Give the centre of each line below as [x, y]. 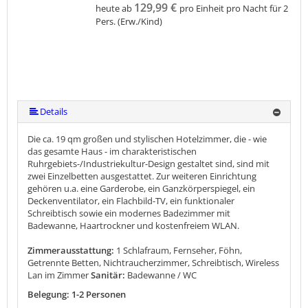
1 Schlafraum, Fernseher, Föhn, [179, 251]
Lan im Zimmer [58, 275]
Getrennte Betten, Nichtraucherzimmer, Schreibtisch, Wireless [153, 263]
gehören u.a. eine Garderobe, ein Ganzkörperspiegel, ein [141, 189]
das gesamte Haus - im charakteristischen [112, 152]
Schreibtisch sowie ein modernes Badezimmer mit [129, 213]
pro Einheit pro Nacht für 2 [233, 9]
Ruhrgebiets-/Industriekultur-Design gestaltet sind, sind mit [148, 164]
